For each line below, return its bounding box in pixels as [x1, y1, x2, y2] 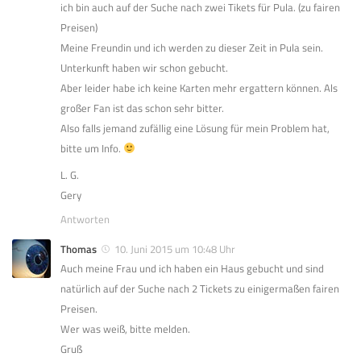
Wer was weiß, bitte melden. [60, 321, 190, 338]
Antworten [60, 211, 110, 228]
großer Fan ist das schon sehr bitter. [60, 100, 224, 117]
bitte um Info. [60, 140, 123, 157]
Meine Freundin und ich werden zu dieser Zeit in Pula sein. [60, 39, 323, 56]
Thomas [60, 241, 97, 258]
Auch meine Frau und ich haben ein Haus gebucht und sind [60, 260, 324, 277]
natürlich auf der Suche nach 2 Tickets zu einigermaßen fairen [60, 280, 339, 297]
